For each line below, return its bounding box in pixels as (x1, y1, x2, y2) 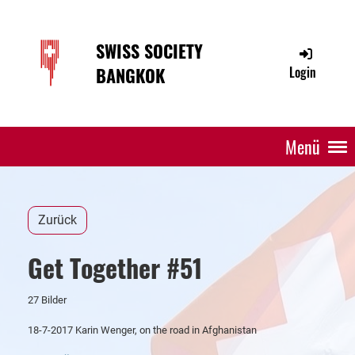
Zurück (38, 212, 77, 227)
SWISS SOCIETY (95, 37, 203, 63)
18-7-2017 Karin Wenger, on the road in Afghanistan (28, 324, 257, 336)
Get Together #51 (28, 249, 202, 286)
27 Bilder (28, 294, 67, 306)
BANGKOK (95, 62, 165, 88)
